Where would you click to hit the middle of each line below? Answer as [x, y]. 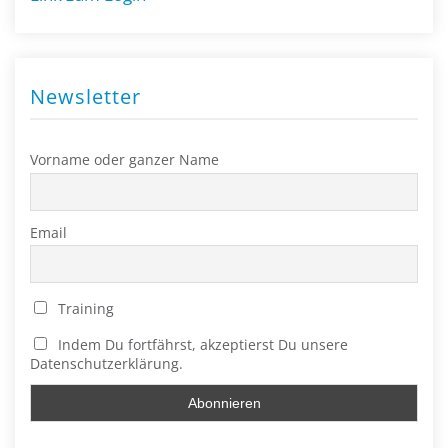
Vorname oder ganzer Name [124, 160]
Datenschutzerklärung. [106, 363]
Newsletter [85, 97]
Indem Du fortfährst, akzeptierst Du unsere [200, 344]
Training [83, 309]
